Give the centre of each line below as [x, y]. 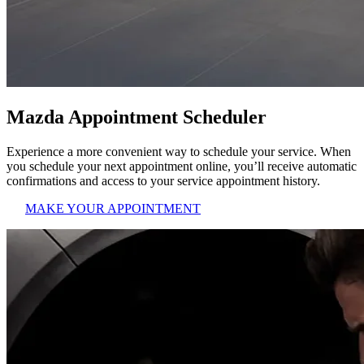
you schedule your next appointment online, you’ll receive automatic [182, 166]
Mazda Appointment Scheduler [136, 117]
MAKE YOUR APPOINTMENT [113, 208]
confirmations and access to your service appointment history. [163, 181]
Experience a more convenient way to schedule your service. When [179, 152]
